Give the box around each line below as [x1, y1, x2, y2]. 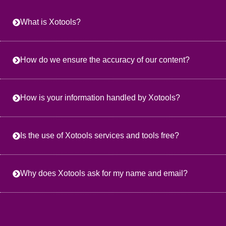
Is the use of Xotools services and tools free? [20, 131, 179, 140]
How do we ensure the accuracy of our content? [20, 55, 190, 64]
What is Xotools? [20, 18, 81, 26]
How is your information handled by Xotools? [20, 93, 180, 102]
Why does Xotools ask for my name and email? [20, 169, 188, 178]
